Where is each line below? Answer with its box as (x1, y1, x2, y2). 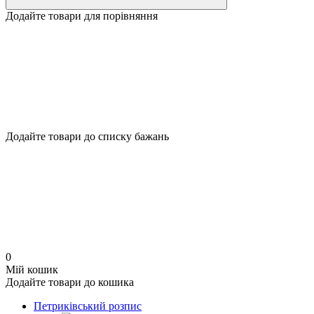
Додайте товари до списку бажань (6, 130, 169, 142)
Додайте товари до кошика (6, 276, 134, 288)
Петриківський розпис (34, 300, 142, 312)
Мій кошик (6, 264, 58, 275)
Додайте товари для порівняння (6, 10, 158, 22)
